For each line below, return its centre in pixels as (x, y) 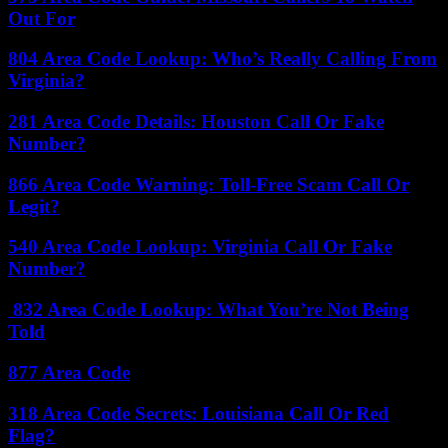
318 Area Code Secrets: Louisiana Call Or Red (198, 413)
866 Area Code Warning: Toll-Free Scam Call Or (208, 184)
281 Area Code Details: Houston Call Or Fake (196, 121)
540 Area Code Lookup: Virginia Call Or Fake (200, 247)
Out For (41, 18)
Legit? (34, 206)
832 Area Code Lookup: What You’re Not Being (208, 310)
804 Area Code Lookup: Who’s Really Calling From (222, 59)
